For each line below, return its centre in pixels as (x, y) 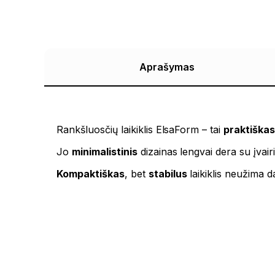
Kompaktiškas (91, 174)
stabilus (168, 174)
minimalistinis (104, 152)
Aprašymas (167, 67)
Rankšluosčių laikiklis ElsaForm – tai (140, 130)
